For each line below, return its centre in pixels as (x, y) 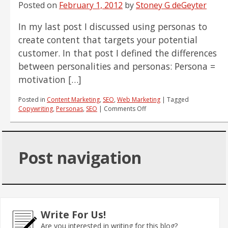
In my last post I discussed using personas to (113, 27)
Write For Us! (73, 214)
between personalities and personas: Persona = (117, 66)
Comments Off (125, 108)
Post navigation (80, 157)
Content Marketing (73, 99)
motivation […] (50, 80)
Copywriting (36, 108)
